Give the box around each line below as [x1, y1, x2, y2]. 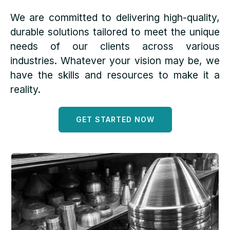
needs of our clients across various [10, 40, 220, 52]
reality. [10, 83, 41, 95]
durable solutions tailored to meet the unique [10, 26, 220, 38]
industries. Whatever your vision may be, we [10, 54, 220, 67]
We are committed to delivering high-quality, [10, 11, 220, 24]
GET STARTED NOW [75, 115, 155, 124]
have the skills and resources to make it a [10, 69, 220, 81]
